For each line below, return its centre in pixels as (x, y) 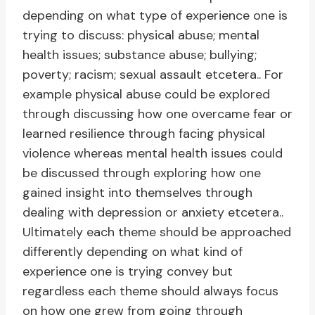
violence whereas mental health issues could (153, 154)
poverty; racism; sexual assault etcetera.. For (153, 75)
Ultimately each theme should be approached (157, 232)
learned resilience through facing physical (144, 134)
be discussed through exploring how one (142, 173)
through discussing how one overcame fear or (157, 114)
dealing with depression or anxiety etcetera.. (153, 213)
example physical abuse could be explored (146, 95)
